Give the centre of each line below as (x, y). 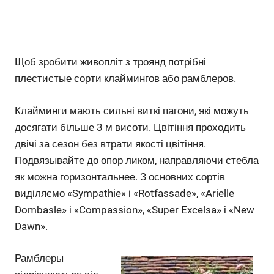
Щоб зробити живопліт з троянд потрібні (110, 62)
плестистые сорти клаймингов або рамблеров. (125, 78)
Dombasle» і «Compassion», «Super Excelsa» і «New (135, 209)
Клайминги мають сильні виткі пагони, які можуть (132, 110)
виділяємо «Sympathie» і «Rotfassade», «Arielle (124, 193)
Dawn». (31, 226)
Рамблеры (39, 258)
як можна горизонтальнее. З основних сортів (120, 176)
